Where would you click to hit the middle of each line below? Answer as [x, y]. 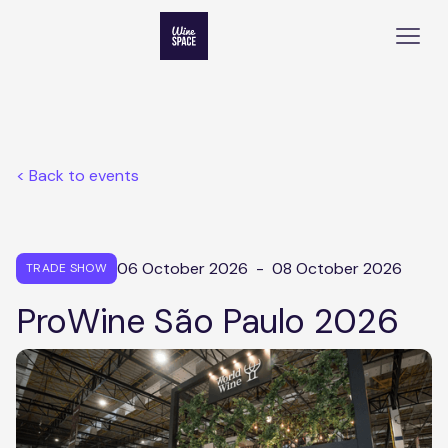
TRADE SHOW [67, 267]
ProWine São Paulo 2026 [207, 321]
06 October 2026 [183, 268]
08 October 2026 [337, 268]
